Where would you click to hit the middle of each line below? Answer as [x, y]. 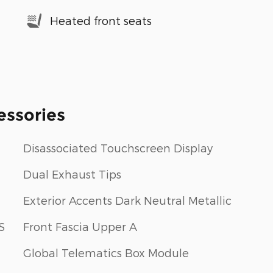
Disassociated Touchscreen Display [118, 147]
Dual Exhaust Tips [72, 174]
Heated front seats [101, 20]
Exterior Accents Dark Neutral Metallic [127, 200]
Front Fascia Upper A [80, 226]
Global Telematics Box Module [106, 252]
